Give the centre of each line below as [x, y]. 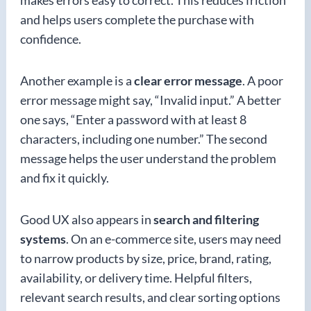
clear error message [188, 81]
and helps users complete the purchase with [137, 19]
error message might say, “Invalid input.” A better [151, 100]
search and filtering [206, 219]
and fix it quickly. [65, 178]
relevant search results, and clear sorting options [150, 297]
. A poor [263, 81]
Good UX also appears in [87, 219]
